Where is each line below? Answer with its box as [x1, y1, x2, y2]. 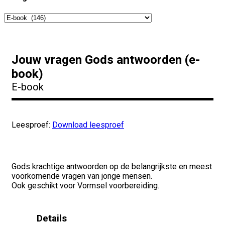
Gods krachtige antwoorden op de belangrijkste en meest [12, 161, 212, 171]
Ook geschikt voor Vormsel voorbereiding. [12, 180, 159, 190]
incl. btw [65, 142, 103, 154]
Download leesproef [52, 120, 124, 130]
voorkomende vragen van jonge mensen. [12, 171, 152, 181]
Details [37, 212, 67, 224]
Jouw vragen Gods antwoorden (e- [12, 52, 200, 67]
